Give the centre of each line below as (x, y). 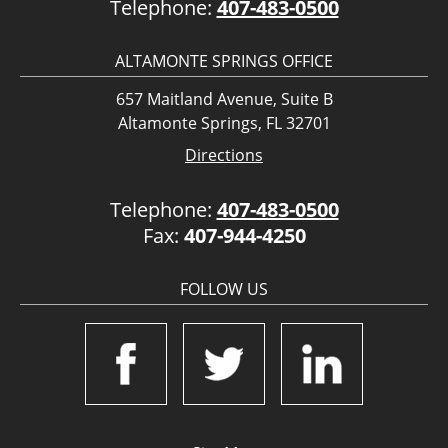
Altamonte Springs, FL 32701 (224, 123)
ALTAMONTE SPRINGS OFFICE (224, 61)
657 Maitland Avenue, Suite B (224, 99)
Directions (224, 155)
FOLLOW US (224, 289)
